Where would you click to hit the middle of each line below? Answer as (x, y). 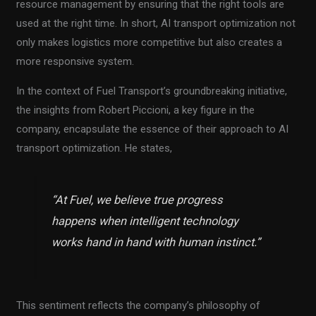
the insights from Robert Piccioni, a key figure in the (136, 110)
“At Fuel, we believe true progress (137, 200)
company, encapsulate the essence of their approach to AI (153, 129)
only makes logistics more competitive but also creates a (150, 43)
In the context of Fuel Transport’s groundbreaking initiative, (152, 91)
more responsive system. (75, 62)
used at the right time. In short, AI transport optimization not (156, 24)
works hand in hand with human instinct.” (156, 243)
